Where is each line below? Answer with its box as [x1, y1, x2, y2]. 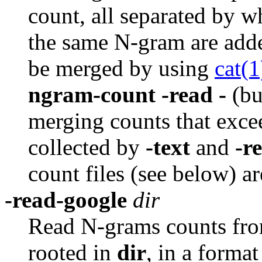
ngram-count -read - [28, 82, 226, 108]
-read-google [5, 187, 127, 213]
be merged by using [28, 56, 215, 81]
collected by [28, 135, 146, 160]
